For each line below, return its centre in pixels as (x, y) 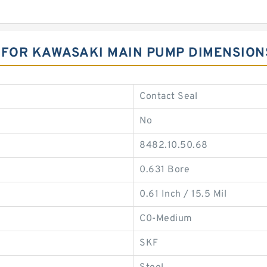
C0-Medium (166, 219)
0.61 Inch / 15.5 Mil (183, 194)
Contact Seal (168, 97)
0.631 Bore (164, 170)
